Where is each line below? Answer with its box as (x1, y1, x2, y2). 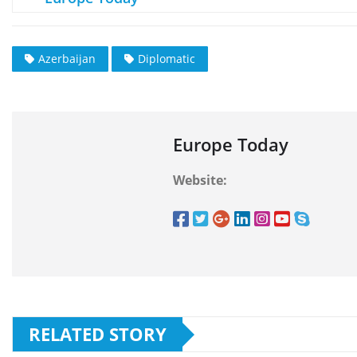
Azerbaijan (38, 51, 96, 67)
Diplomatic (138, 51, 195, 67)
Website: (173, 171, 227, 190)
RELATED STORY (29, 322, 167, 347)
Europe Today (173, 132, 288, 157)
